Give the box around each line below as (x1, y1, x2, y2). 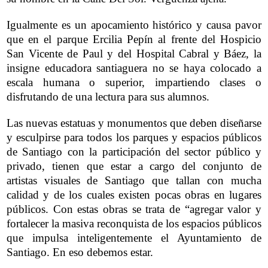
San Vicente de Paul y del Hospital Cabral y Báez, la (7, 47, 261, 60)
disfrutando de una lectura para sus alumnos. (7, 90, 209, 103)
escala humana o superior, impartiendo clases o (7, 75, 261, 89)
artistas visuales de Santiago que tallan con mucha (7, 173, 261, 187)
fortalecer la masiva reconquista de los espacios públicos (7, 217, 261, 230)
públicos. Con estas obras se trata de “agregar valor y (7, 202, 261, 215)
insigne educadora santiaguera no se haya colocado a (7, 61, 261, 74)
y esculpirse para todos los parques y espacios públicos (7, 130, 261, 144)
